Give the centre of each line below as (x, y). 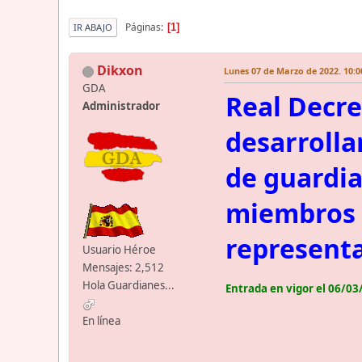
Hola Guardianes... (128, 286)
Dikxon (120, 71)
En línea (101, 321)
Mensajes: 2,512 (123, 268)
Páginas (143, 27)
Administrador (121, 106)
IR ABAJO (93, 27)
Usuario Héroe (119, 250)
